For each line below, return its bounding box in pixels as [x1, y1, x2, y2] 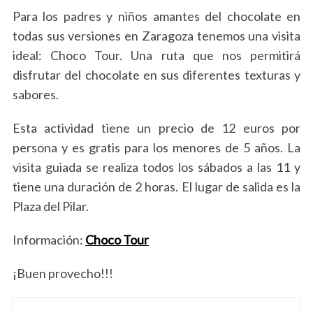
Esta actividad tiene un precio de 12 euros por [12, 120, 301, 136]
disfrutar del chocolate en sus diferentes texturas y [12, 67, 301, 83]
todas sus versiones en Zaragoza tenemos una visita [12, 28, 301, 44]
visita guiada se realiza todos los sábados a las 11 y [12, 159, 301, 175]
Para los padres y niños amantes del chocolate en [12, 8, 301, 24]
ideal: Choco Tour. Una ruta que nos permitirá [12, 48, 301, 64]
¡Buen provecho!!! [12, 265, 113, 282]
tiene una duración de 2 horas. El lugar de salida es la [12, 179, 301, 195]
